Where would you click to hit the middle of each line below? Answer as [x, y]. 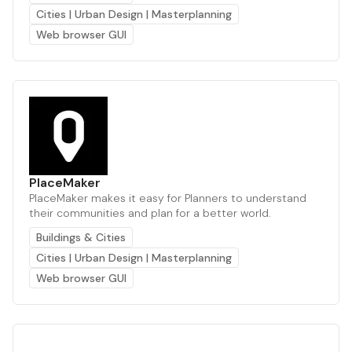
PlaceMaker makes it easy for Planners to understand [168, 198]
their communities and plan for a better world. [150, 213]
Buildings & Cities [81, 237]
